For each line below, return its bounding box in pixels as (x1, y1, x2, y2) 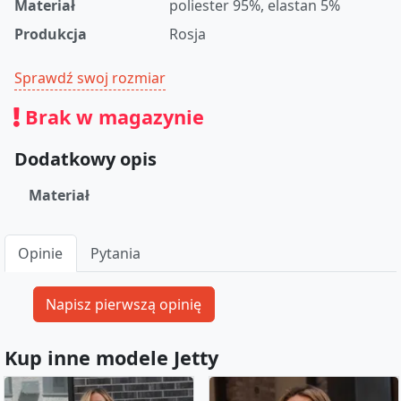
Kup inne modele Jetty (4, 344, 218, 371)
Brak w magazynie (20, 104, 204, 131)
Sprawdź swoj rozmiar (14, 68, 166, 89)
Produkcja (14, 24, 87, 45)
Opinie (18, 243, 64, 264)
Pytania (90, 243, 141, 264)
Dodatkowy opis (14, 147, 157, 172)
